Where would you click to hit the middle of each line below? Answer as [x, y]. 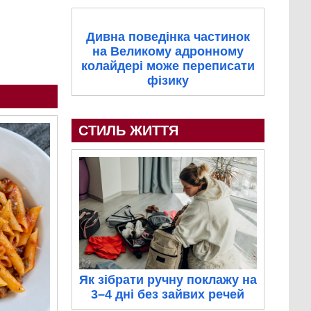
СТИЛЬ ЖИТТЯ [128, 131]
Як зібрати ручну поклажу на [168, 279]
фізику [168, 81]
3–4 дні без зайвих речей [168, 294]
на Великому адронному [168, 52]
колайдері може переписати [168, 66]
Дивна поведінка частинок [168, 37]
